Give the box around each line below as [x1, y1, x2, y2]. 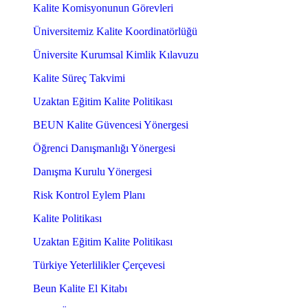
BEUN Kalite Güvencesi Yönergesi [33, 119, 188, 131]
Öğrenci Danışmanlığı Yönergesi [33, 142, 175, 155]
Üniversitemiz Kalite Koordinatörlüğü [33, 25, 197, 38]
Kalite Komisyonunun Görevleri [33, 2, 173, 14]
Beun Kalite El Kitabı [33, 283, 127, 295]
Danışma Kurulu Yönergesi [33, 166, 152, 178]
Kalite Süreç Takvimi [33, 72, 125, 85]
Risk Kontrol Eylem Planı [33, 189, 145, 201]
